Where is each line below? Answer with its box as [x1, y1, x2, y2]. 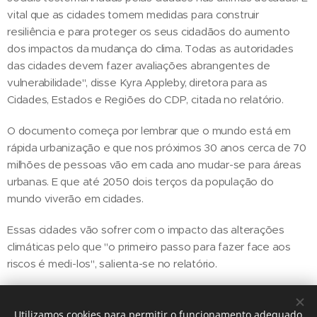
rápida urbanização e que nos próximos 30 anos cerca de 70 [7, 141, 307, 155]
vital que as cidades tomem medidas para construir [7, 8, 259, 22]
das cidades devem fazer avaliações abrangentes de [7, 59, 270, 73]
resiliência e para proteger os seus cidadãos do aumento [7, 25, 290, 39]
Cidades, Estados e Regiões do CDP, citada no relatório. [7, 93, 284, 107]
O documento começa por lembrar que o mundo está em [7, 124, 291, 138]
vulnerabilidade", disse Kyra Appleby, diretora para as [7, 76, 267, 90]
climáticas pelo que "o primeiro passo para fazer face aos [7, 240, 292, 254]
